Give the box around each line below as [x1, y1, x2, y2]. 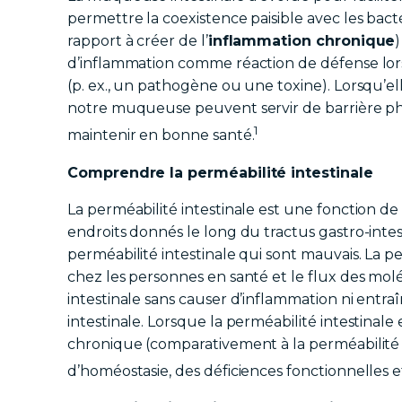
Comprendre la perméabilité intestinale [67, 163, 373, 181]
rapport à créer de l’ [67, 32, 208, 50]
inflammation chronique [207, 32, 396, 50]
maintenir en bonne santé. [67, 127, 255, 144]
